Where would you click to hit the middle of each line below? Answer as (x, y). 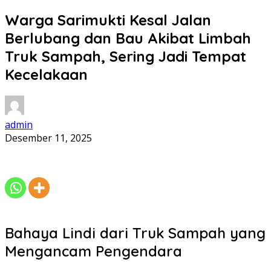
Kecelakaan (46, 74)
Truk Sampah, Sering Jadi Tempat (126, 56)
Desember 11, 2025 (48, 138)
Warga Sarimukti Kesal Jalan (108, 20)
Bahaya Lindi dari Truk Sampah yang (135, 233)
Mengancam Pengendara (93, 251)
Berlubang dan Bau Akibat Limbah (128, 38)
